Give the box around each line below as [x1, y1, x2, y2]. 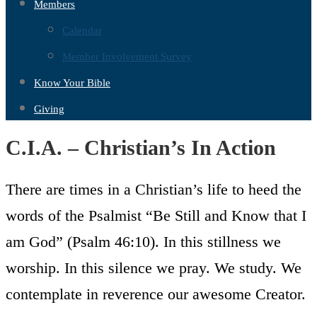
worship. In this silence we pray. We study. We [6, 259, 301, 277]
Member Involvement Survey [62, 51, 192, 62]
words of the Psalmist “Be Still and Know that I [6, 207, 306, 224]
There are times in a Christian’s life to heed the [6, 180, 301, 198]
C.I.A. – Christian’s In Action [6, 137, 276, 159]
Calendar [62, 25, 102, 36]
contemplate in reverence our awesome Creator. [6, 285, 306, 303]
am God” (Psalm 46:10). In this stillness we [6, 233, 281, 250]
